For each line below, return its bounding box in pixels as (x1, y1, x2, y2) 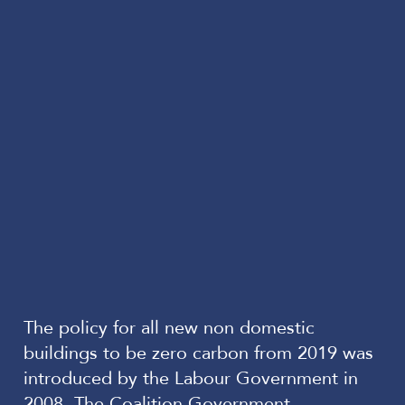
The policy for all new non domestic (24, 316, 315, 340)
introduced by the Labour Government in (24, 366, 358, 391)
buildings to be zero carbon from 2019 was (24, 341, 373, 365)
